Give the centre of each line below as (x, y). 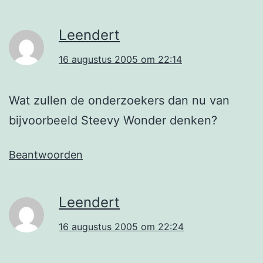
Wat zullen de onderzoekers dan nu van (119, 100)
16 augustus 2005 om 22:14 (120, 59)
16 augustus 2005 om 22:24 (121, 226)
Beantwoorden (46, 154)
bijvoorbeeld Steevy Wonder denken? (113, 120)
